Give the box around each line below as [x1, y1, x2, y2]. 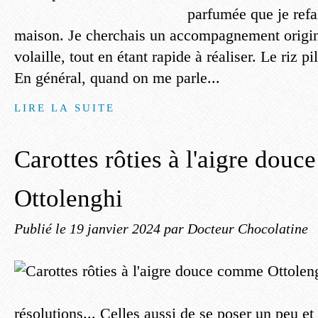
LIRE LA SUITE [14, 102, 116, 114]
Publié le [14, 221, 70, 236]
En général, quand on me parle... [14, 69, 220, 87]
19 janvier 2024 [70, 221, 164, 236]
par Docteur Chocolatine [164, 221, 308, 236]
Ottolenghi [14, 185, 123, 212]
